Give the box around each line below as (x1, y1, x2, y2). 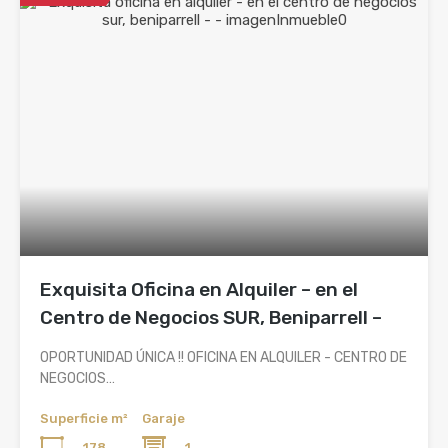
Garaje (142, 410, 185, 426)
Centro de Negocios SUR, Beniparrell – (40, 305, 382, 329)
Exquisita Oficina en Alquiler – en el (40, 277, 358, 301)
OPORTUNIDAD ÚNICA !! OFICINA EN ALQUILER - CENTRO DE (40, 348, 407, 366)
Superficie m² (40, 410, 128, 426)
